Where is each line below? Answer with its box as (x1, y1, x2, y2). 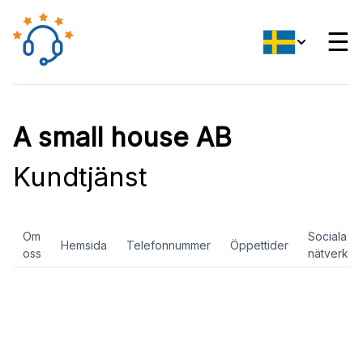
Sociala (308, 229, 347, 243)
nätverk (308, 246, 348, 260)
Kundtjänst (13, 160, 147, 193)
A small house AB (13, 121, 232, 153)
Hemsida (61, 237, 107, 252)
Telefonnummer (126, 237, 211, 252)
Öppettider (230, 237, 288, 252)
